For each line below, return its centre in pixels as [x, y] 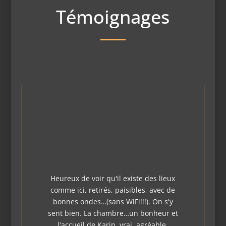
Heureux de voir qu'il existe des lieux [113, 178]
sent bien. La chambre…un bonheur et [113, 213]
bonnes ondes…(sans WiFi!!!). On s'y [113, 201]
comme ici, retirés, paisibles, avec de [113, 190]
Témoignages [113, 17]
